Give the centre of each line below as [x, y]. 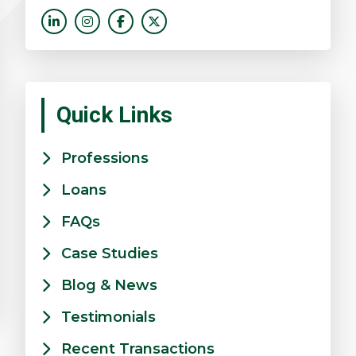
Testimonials [108, 317]
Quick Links [114, 115]
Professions [105, 159]
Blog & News [109, 286]
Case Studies [110, 254]
